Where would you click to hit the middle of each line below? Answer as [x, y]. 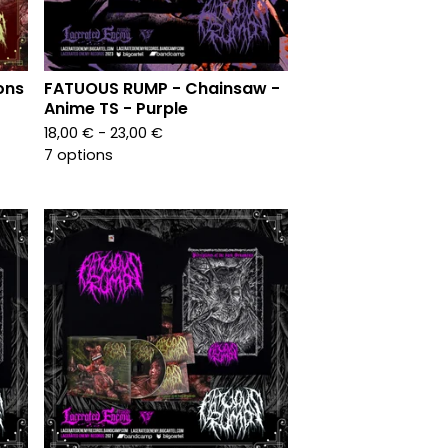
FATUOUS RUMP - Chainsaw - [162, 88]
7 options [78, 155]
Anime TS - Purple [116, 108]
